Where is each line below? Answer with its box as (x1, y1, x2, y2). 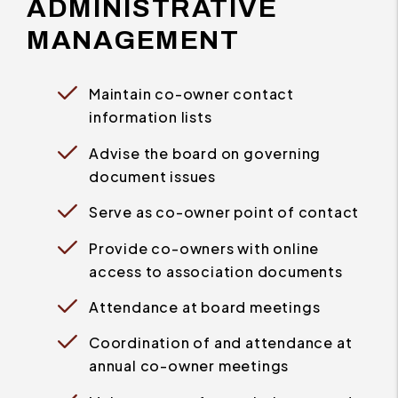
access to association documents (89, 261, 343, 281)
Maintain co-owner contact (89, 84, 295, 104)
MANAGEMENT (27, 26, 239, 55)
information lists (89, 107, 212, 127)
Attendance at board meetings (89, 297, 321, 316)
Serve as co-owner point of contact (89, 203, 360, 222)
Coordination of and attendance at (89, 333, 353, 353)
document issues (89, 166, 217, 186)
